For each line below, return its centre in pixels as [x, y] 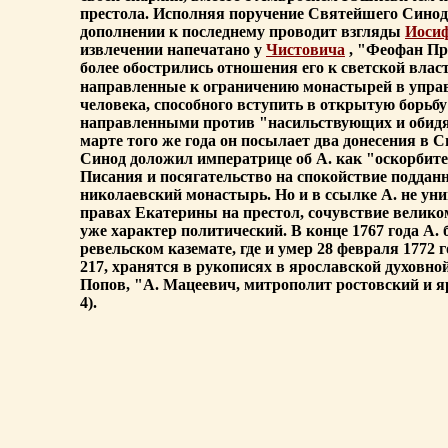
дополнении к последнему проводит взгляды [242, 32]
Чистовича [305, 50]
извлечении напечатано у [173, 50]
